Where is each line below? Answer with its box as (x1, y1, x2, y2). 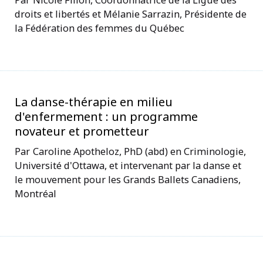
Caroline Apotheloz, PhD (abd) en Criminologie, (33, 144, 246, 158)
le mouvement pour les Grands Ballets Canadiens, (15, 172, 241, 186)
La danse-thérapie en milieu (15, 93, 173, 110)
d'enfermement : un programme (15, 108, 198, 124)
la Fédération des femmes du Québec (15, 21, 184, 35)
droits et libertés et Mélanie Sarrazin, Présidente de (15, 6, 247, 21)
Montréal (15, 186, 56, 200)
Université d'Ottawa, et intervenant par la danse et (15, 158, 241, 172)
